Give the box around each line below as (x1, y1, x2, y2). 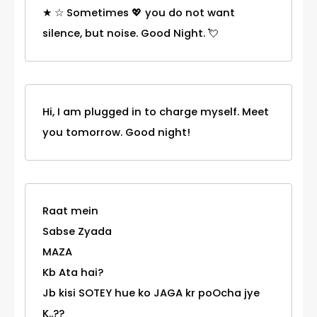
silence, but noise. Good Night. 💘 (42, 25, 219, 40)
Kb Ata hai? (42, 265, 103, 279)
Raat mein (42, 203, 98, 218)
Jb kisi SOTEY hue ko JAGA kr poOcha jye (42, 285, 260, 300)
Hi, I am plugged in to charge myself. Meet (42, 104, 269, 119)
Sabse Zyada (42, 224, 112, 238)
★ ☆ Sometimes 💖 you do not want (42, 5, 235, 20)
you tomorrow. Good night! (42, 125, 190, 139)
